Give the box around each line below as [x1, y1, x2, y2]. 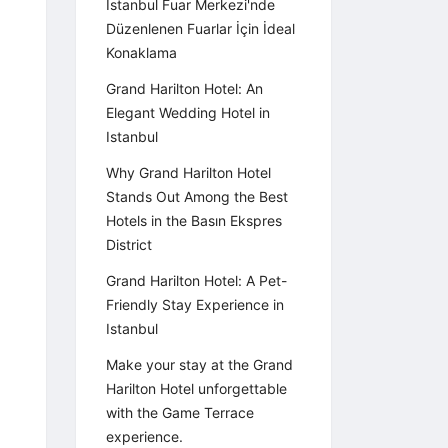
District [106, 236, 152, 254]
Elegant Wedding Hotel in [106, 104, 270, 122]
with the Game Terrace [106, 404, 254, 422]
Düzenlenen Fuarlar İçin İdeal [106, 20, 295, 38]
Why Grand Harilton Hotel [106, 164, 271, 182]
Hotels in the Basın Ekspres [106, 212, 282, 230]
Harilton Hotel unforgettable [106, 380, 287, 398]
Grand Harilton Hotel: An [106, 80, 263, 98]
